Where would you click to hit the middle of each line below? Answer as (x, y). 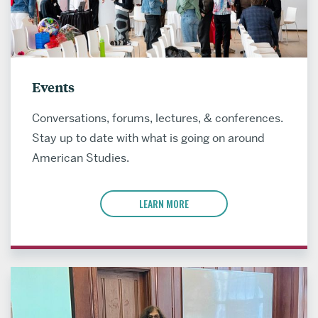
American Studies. (81, 158)
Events (53, 87)
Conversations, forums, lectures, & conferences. (158, 119)
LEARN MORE (164, 204)
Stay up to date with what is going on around (148, 138)
